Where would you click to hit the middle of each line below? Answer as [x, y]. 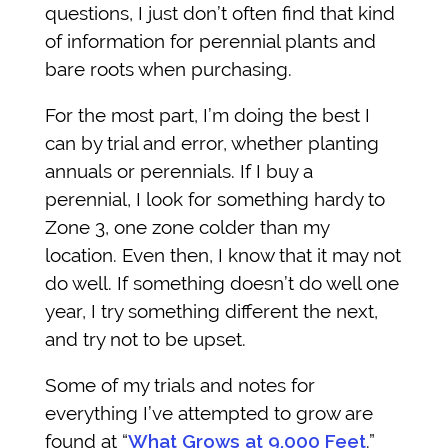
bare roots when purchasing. [168, 68]
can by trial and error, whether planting [212, 142]
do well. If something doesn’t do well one [222, 282]
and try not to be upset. [148, 338]
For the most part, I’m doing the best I [207, 114]
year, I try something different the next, [211, 310]
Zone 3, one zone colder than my [187, 226]
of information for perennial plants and [210, 40]
